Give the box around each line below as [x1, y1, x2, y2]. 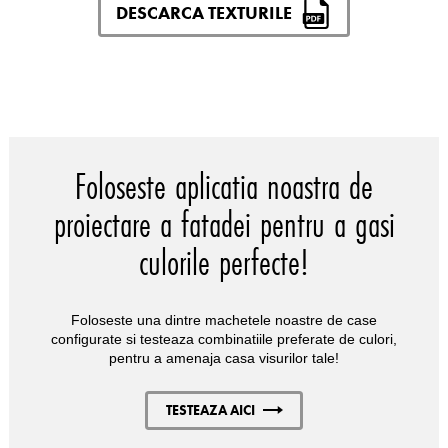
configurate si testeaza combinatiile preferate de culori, [51, 330, 397, 347]
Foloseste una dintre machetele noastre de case [71, 311, 377, 328]
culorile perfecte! [139, 237, 309, 286]
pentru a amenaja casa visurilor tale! [109, 349, 339, 366]
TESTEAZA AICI [165, 400, 255, 419]
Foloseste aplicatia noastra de [75, 161, 373, 210]
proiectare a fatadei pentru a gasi [53, 199, 395, 248]
